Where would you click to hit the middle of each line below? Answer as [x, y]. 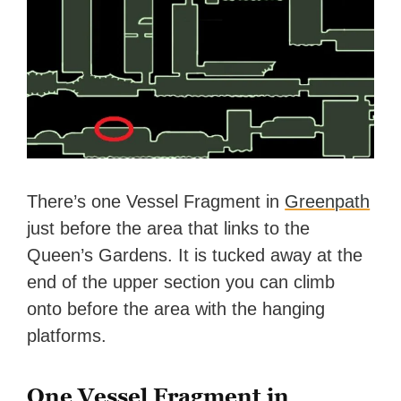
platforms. [67, 336]
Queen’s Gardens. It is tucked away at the [195, 256]
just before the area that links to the [169, 229]
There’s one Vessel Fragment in [156, 202]
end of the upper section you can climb [181, 282]
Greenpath [328, 202]
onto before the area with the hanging [176, 309]
